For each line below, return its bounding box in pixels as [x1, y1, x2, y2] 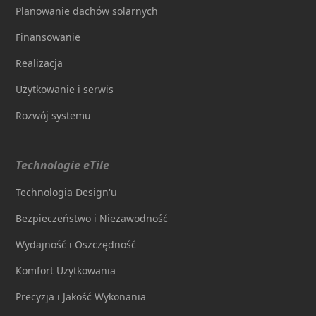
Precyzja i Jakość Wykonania [16, 289, 147, 303]
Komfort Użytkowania [16, 263, 116, 277]
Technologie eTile [16, 157, 110, 173]
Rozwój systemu [16, 108, 92, 122]
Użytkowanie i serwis [16, 82, 114, 96]
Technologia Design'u [16, 185, 118, 199]
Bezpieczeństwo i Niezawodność [16, 211, 169, 225]
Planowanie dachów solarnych [16, 4, 159, 18]
